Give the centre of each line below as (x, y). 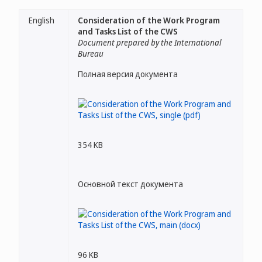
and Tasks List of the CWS (128, 31)
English (42, 20)
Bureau (91, 54)
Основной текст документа (130, 184)
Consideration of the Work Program (149, 20)
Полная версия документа (128, 74)
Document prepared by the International (149, 42)
